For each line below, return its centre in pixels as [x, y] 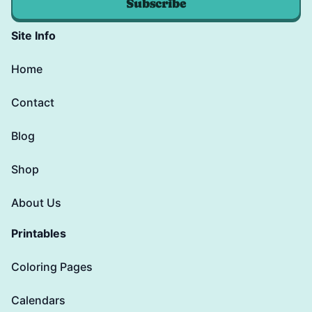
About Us [36, 203]
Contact [33, 103]
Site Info [33, 36]
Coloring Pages [52, 267]
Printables [39, 234]
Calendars [38, 301]
